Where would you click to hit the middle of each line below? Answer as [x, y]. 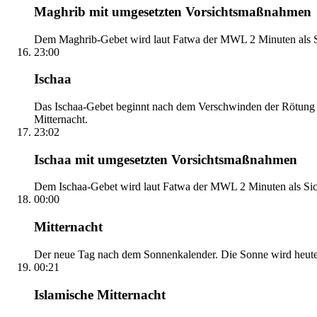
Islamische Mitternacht [100, 294]
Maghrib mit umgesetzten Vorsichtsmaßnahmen [173, 11]
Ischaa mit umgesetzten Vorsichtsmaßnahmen [166, 159]
